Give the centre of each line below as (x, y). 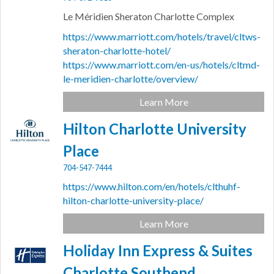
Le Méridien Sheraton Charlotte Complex (149, 17)
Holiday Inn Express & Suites (158, 251)
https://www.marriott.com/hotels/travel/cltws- (162, 37)
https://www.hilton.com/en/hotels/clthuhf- (152, 187)
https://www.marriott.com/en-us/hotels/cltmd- (162, 65)
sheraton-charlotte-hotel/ (117, 51)
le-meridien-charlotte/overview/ (131, 79)
